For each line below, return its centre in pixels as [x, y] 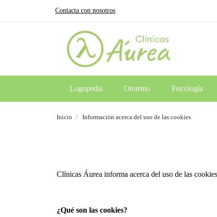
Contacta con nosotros [85, 10]
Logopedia [86, 88]
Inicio [64, 117]
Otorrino [137, 88]
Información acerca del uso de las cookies [137, 117]
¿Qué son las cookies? [92, 210]
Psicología [187, 88]
